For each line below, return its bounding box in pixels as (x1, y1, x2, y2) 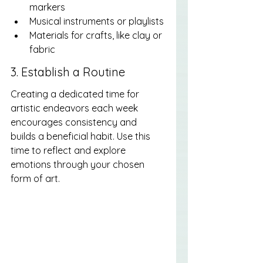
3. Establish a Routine (11, 64, 125, 79)
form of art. (11, 173, 60, 185)
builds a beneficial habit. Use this (11, 130, 153, 143)
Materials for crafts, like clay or (29, 29, 164, 42)
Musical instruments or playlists (29, 15, 164, 28)
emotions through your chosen (11, 159, 147, 171)
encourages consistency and (11, 116, 139, 129)
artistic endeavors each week (11, 102, 140, 114)
